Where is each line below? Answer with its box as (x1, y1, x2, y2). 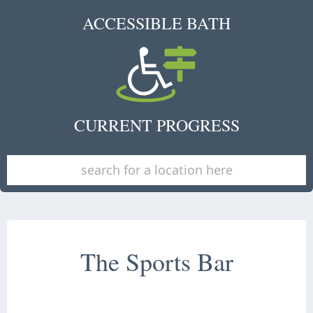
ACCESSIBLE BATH (82, 12, 231, 34)
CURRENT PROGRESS (73, 114, 240, 136)
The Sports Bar (80, 245, 233, 278)
